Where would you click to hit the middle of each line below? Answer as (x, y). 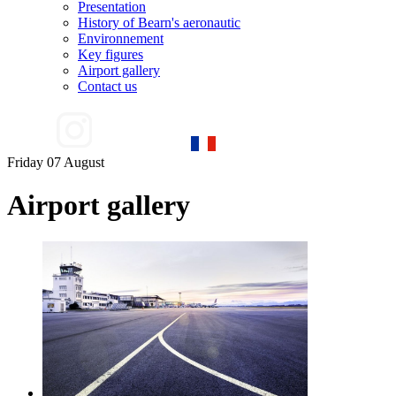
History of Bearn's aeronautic (159, 23)
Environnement (121, 38)
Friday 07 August (59, 162)
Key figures (110, 54)
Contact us (107, 86)
